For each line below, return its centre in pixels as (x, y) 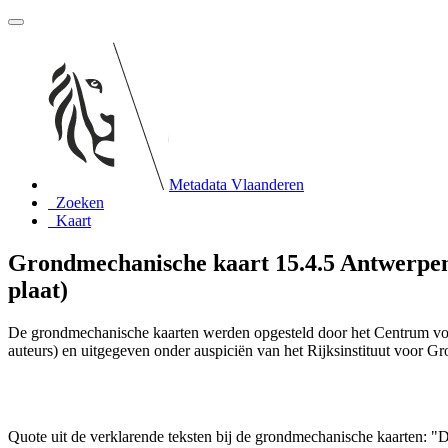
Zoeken (80, 202)
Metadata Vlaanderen (236, 184)
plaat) (38, 289)
